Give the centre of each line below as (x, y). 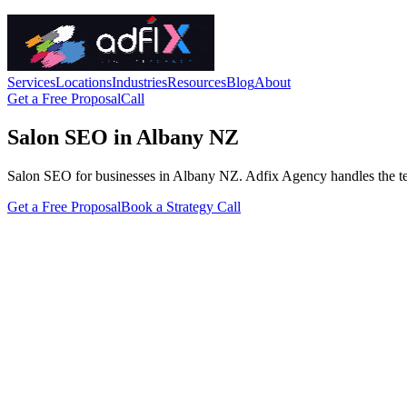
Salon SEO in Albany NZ (123, 137)
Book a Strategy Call (181, 206)
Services (31, 82)
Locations (84, 82)
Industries (139, 82)
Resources (197, 82)
